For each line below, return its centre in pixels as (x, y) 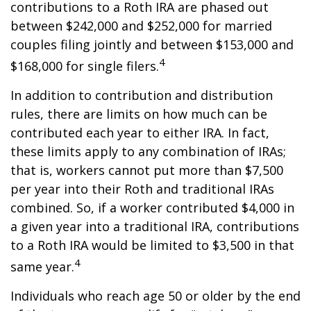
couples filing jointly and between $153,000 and (152, 44)
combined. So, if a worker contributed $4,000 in (152, 208)
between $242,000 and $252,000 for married (141, 26)
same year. (42, 267)
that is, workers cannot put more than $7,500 (147, 170)
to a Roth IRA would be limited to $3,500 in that (152, 245)
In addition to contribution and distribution (142, 95)
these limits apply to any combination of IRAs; (148, 151)
